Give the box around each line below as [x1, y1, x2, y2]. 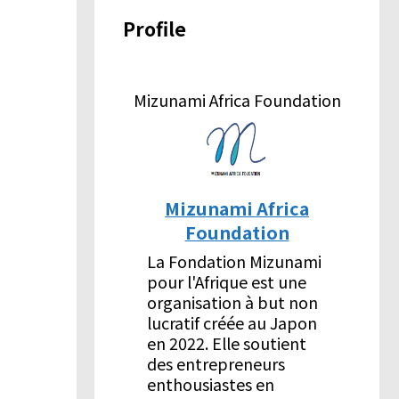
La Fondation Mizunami [147, 248, 322, 273]
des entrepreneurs [147, 351, 285, 375]
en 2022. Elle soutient [147, 330, 306, 354]
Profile [123, 15, 186, 42]
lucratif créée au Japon [147, 310, 317, 334]
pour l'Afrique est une [147, 269, 306, 293]
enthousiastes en [147, 371, 274, 395]
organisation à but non [147, 289, 318, 313]
